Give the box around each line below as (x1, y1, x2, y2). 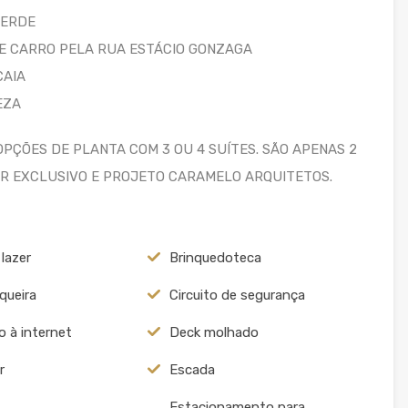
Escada (168, 361, 215, 378)
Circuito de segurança (168, 286, 305, 303)
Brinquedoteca (168, 249, 261, 266)
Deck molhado (168, 323, 259, 341)
